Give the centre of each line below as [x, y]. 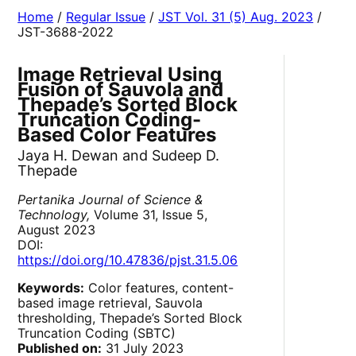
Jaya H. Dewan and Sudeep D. [119, 156]
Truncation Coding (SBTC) [97, 333]
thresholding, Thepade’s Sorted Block [130, 318]
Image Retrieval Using [120, 75]
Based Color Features [117, 135]
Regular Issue [106, 17]
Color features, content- [159, 288]
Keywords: [51, 288]
